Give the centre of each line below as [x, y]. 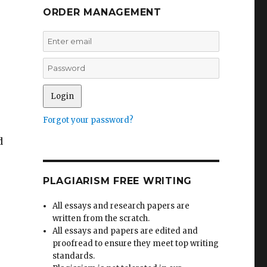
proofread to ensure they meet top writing [136, 243]
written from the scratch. [101, 218]
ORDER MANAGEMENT [102, 12]
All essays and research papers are [121, 206]
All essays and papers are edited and [125, 231]
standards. [74, 256]
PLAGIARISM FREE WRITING [117, 181]
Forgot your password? [88, 120]
